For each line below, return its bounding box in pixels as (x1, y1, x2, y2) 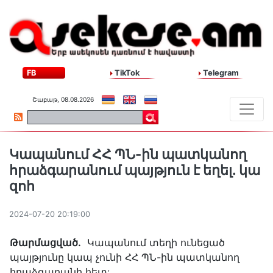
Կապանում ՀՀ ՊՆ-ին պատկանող (9, 146, 247, 163)
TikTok (113, 68, 140, 78)
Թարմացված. (10, 236, 81, 249)
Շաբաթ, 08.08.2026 (32, 96, 94, 104)
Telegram (200, 68, 239, 78)
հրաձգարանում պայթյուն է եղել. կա (9, 162, 260, 179)
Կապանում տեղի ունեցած (81, 236, 225, 249)
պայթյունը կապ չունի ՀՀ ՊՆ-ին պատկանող (10, 251, 239, 264)
